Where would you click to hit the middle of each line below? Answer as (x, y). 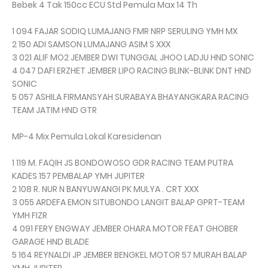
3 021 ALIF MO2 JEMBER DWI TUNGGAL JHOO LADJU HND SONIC (133, 58)
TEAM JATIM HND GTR (54, 110)
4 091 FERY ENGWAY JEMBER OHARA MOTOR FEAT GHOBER (125, 229)
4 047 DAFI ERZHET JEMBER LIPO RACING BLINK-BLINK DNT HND (132, 71)
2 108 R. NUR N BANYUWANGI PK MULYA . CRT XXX (105, 189)
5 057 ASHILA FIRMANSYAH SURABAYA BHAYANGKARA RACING (130, 97)
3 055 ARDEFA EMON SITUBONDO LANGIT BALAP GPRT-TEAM (128, 202)
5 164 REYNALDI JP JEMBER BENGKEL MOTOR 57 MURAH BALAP (130, 255)
